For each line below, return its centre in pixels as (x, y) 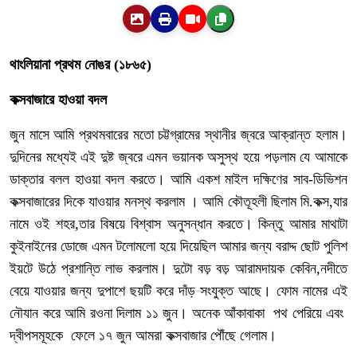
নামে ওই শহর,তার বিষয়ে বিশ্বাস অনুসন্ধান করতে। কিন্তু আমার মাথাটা (178, 224)
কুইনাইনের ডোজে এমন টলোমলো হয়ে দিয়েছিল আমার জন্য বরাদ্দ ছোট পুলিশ (178, 246)
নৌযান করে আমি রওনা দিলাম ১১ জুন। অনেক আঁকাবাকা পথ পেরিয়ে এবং (178, 313)
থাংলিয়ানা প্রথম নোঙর (62, 65)
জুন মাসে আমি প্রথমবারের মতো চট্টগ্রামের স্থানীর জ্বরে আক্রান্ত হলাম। (178, 135)
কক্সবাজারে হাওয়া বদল (58, 100)
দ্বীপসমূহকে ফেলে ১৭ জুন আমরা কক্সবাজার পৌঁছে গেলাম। (143, 335)
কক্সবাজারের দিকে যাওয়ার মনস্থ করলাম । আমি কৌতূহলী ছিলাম (155, 202)
